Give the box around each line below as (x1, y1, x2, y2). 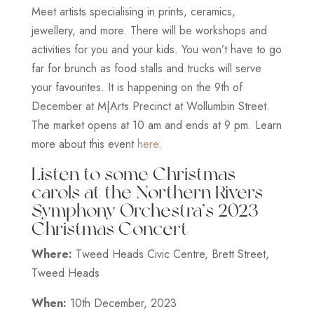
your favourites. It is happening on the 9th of (31, 78, 243, 95)
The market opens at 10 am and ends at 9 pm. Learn (31, 116, 282, 133)
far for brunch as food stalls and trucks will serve (31, 60, 261, 76)
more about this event (31, 135, 137, 152)
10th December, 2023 (66, 294, 177, 311)
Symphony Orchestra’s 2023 (31, 198, 258, 221)
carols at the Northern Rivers (31, 180, 263, 203)
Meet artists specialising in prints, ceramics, (31, 3, 235, 20)
